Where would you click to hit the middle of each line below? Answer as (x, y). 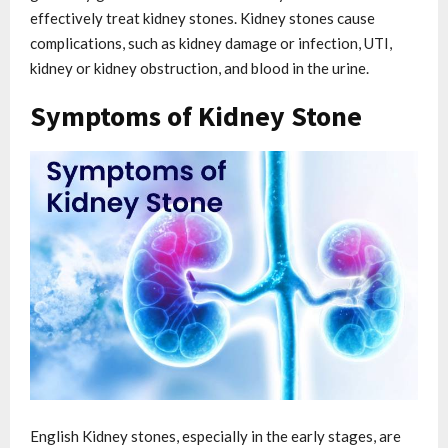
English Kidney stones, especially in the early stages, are (215, 436)
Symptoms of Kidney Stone (196, 115)
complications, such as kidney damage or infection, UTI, (211, 42)
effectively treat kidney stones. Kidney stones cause (202, 17)
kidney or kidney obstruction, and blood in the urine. (199, 67)
